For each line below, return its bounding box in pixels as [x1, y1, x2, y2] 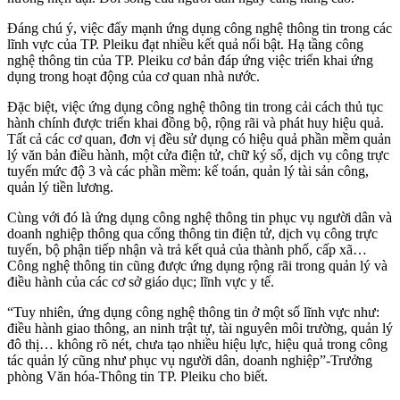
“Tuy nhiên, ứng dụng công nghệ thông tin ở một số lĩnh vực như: [7, 304, 379, 321]
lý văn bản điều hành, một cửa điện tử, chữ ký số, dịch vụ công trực [7, 147, 389, 163]
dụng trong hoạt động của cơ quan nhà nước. [7, 69, 260, 85]
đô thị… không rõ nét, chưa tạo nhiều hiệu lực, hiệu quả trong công [7, 337, 387, 353]
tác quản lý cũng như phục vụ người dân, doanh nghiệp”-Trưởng [7, 353, 372, 369]
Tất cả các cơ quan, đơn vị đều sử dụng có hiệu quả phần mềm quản [7, 131, 391, 147]
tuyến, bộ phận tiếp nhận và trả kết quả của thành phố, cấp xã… [7, 242, 367, 258]
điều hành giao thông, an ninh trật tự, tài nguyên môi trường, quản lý [7, 321, 393, 337]
